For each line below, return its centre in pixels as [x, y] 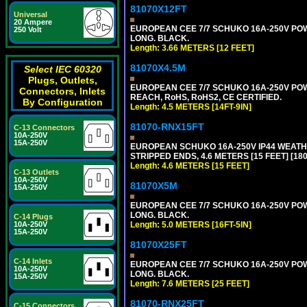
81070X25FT [159, 245]
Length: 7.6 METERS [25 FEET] [190, 284]
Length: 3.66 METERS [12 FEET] [192, 48]
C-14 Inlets [33, 261]
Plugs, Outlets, [62, 80]
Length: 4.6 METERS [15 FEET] [190, 166]
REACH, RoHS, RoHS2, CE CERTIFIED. [206, 97]
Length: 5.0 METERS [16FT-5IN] [191, 225]
